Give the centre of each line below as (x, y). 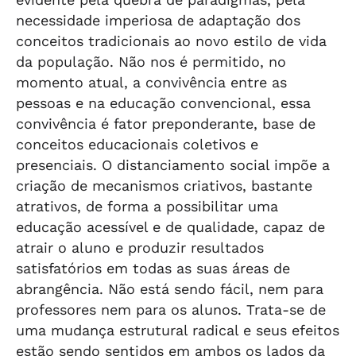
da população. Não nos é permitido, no (151, 62)
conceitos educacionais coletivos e (137, 144)
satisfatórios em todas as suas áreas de (153, 268)
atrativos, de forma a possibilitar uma (147, 206)
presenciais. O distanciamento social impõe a (173, 165)
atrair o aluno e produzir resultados (140, 248)
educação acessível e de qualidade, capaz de (170, 227)
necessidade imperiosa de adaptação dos (158, 20)
